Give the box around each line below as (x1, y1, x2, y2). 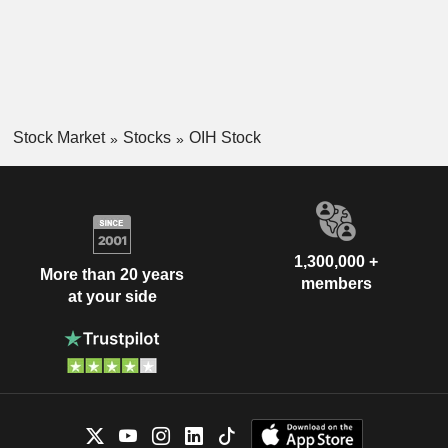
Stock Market (12, 129, 105, 147)
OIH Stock (188, 129, 261, 147)
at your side (67, 287, 157, 305)
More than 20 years (40, 265, 184, 283)
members (300, 275, 372, 293)
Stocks (122, 129, 171, 147)
